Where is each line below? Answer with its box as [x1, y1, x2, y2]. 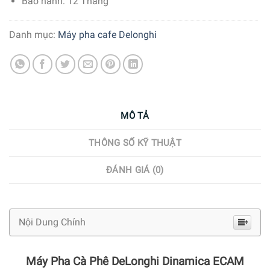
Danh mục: [9, 28, 58, 40]
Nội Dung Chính [19, 216, 86, 228]
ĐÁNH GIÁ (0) [106, 165, 164, 176]
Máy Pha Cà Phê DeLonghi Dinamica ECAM [26, 254, 244, 269]
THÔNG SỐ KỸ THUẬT [88, 137, 182, 149]
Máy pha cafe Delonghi [58, 28, 157, 40]
